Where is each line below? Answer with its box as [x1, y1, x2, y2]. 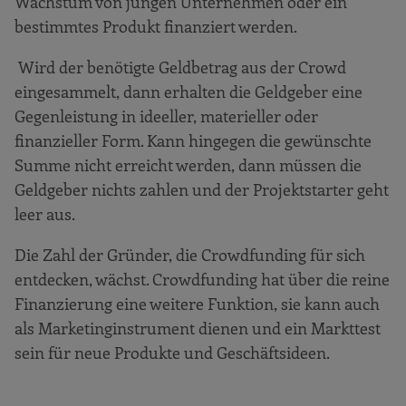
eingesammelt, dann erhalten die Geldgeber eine [14, 80, 362, 102]
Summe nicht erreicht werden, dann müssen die [14, 153, 362, 176]
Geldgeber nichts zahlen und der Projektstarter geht [14, 178, 389, 200]
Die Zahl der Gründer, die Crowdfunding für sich [14, 243, 365, 266]
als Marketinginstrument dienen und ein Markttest [14, 316, 381, 339]
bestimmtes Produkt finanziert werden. [14, 14, 297, 37]
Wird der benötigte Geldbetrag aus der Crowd [14, 55, 346, 78]
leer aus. [14, 202, 75, 225]
